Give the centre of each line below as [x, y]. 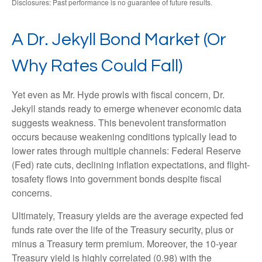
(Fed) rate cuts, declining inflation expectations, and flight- [131, 164]
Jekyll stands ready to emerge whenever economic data [127, 108]
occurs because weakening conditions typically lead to [124, 136]
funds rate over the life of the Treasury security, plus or [123, 229]
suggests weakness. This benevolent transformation [119, 122]
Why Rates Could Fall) [97, 65]
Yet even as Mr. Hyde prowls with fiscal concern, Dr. [118, 94]
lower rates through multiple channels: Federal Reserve [126, 150]
